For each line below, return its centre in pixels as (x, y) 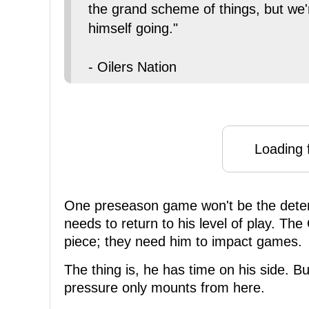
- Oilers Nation (132, 67)
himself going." (133, 29)
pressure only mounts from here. (165, 288)
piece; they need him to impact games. (183, 242)
